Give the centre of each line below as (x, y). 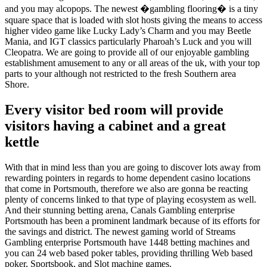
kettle (22, 142)
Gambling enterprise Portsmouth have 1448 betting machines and (127, 242)
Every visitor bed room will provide (114, 109)
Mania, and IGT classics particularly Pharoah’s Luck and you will (128, 41)
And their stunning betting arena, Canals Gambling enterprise (120, 210)
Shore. (17, 84)
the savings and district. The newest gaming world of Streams (120, 231)
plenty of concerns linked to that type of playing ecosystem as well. (131, 199)
